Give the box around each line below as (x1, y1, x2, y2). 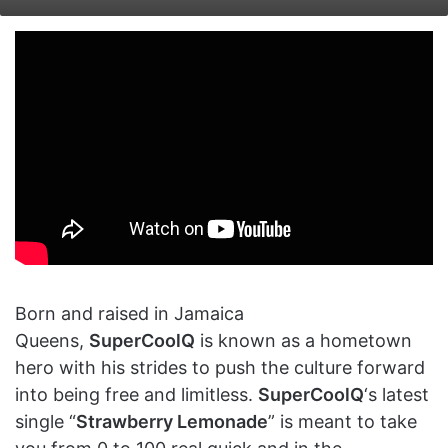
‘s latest (364, 383, 429, 405)
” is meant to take (268, 410, 417, 432)
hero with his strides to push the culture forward (15, 356, 425, 378)
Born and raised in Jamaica (15, 302, 244, 324)
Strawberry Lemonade (76, 410, 268, 432)
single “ (15, 410, 76, 432)
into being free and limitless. (15, 383, 258, 405)
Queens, (15, 329, 89, 351)
